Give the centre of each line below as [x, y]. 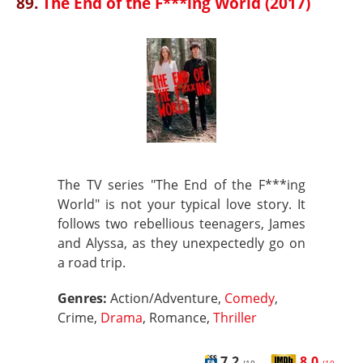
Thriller [235, 318]
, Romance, [178, 318]
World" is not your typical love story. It [181, 204]
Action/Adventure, [167, 298]
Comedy [250, 298]
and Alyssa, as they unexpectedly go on [181, 243]
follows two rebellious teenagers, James [181, 224]
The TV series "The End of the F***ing [181, 185]
